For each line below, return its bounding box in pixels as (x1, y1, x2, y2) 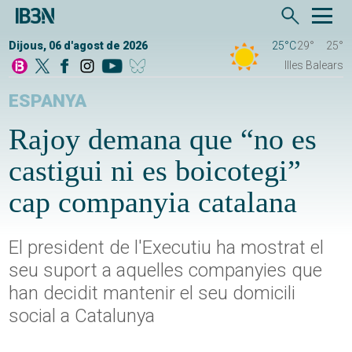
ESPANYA (9, 90, 87, 112)
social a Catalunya (9, 305, 156, 328)
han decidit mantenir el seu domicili (9, 282, 296, 305)
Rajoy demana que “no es (9, 123, 317, 156)
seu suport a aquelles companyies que (9, 259, 323, 282)
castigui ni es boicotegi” (9, 154, 302, 188)
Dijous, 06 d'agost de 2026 (9, 39, 148, 53)
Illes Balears (284, 59, 343, 72)
